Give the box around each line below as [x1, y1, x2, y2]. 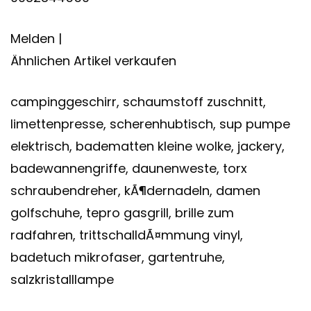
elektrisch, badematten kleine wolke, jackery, [10, 137, 285, 155]
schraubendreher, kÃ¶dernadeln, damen [10, 181, 260, 199]
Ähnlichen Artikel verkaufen [10, 51, 176, 69]
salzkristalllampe [10, 270, 114, 288]
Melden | [10, 29, 62, 47]
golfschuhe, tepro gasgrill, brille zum [10, 203, 234, 221]
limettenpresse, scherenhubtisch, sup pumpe [10, 115, 290, 133]
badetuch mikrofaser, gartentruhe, [10, 248, 225, 266]
